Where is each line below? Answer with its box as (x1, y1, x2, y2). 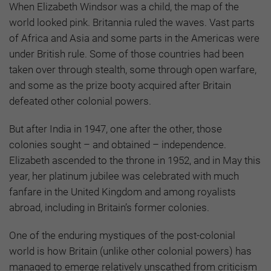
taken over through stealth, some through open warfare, (9, 63, 256, 76)
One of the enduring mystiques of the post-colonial (9, 229, 235, 241)
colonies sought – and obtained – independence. (9, 138, 226, 151)
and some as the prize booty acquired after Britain (9, 79, 231, 91)
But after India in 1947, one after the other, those (9, 122, 222, 135)
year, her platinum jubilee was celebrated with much (9, 169, 239, 182)
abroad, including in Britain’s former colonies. (9, 201, 209, 214)
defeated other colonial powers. (9, 94, 151, 107)
